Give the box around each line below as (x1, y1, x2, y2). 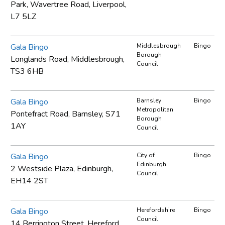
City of (137, 151, 155, 159)
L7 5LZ (11, 11, 36, 22)
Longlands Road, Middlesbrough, (11, 53, 125, 65)
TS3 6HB (11, 65, 44, 77)
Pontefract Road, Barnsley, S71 (11, 108, 121, 120)
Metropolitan (137, 105, 173, 114)
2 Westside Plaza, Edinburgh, (11, 163, 113, 174)
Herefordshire (137, 205, 175, 214)
